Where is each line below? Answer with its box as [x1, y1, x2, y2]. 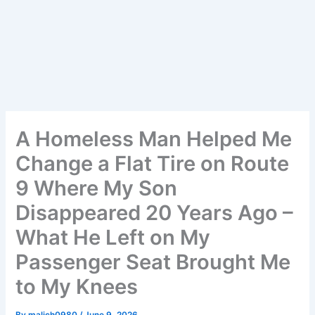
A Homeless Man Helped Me [15, 127, 292, 152]
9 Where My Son [15, 176, 178, 201]
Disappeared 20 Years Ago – [15, 200, 294, 226]
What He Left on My [15, 225, 211, 250]
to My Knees [15, 274, 139, 300]
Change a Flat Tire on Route [15, 151, 290, 176]
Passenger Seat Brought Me [15, 250, 291, 275]
